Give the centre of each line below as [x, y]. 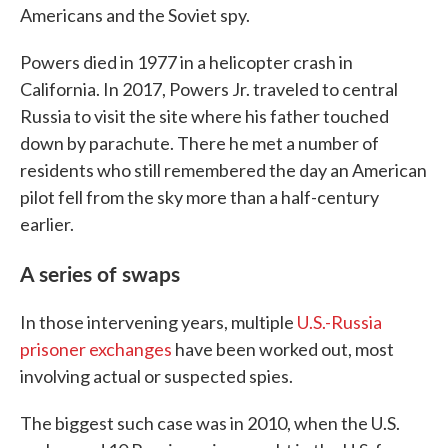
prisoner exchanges [96, 349]
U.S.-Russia [339, 322]
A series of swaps [100, 273]
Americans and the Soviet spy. [135, 15]
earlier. [47, 224]
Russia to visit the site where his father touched [204, 116]
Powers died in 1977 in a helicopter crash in [186, 62]
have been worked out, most [283, 349]
